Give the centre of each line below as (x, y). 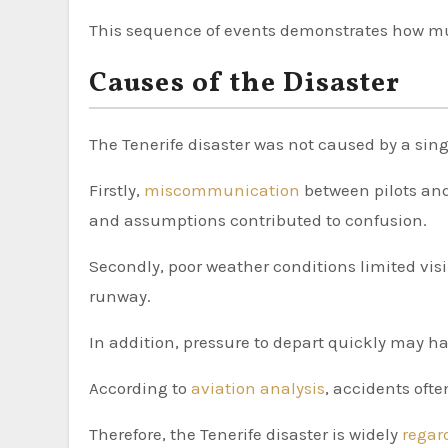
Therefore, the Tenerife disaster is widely (245, 434)
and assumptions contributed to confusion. (258, 220)
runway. (120, 296)
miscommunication (224, 190)
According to (140, 388)
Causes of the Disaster (245, 83)
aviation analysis (258, 388)
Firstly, (116, 190)
